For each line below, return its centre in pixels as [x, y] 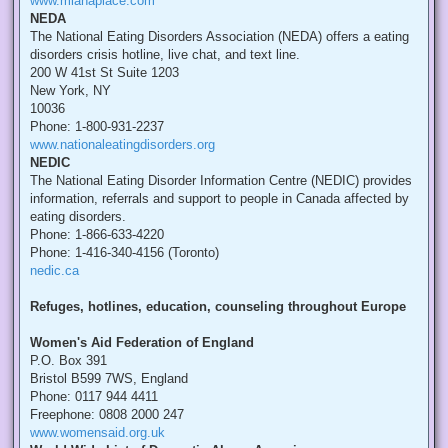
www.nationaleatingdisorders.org [122, 145]
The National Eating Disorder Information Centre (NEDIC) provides [221, 181]
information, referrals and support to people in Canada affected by [219, 199]
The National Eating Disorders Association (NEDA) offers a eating [219, 37]
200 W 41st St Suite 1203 [104, 73]
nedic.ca [54, 271]
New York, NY [70, 91]
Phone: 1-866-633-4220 [97, 235]
